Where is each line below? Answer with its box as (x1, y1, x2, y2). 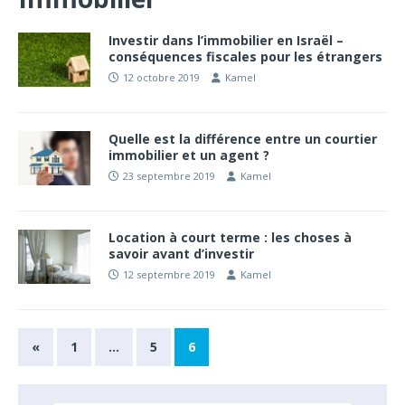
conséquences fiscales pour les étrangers (108, 48, 382, 65)
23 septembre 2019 (123, 169, 215, 183)
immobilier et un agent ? (108, 146, 269, 164)
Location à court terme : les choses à (108, 229, 352, 246)
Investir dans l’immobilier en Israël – (108, 32, 344, 49)
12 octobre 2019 (123, 71, 200, 84)
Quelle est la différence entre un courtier (108, 130, 377, 147)
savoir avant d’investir (108, 245, 254, 262)
